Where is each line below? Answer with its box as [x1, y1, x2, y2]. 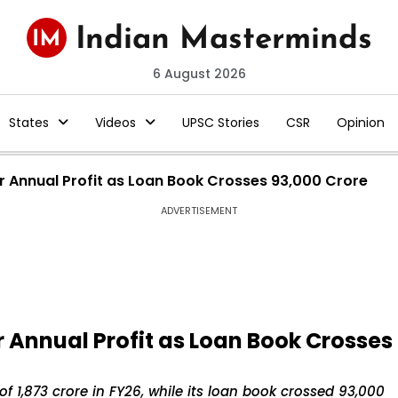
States [8, 114, 49, 131]
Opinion [336, 114, 385, 131]
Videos [94, 114, 136, 131]
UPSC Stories [181, 114, 259, 131]
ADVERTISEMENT [161, 203, 237, 218]
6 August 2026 [152, 65, 246, 83]
